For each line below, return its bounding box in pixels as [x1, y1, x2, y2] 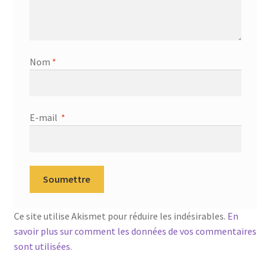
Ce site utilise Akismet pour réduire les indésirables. [13, 210, 227, 223]
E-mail [29, 111, 61, 124]
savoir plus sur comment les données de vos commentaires [13, 225, 256, 238]
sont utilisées [13, 240, 70, 253]
